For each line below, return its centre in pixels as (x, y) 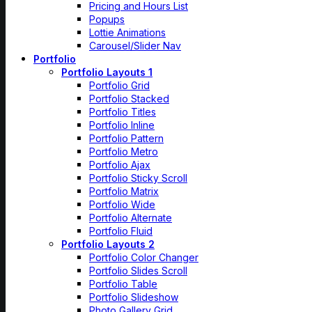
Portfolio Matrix (124, 191)
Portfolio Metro (124, 151)
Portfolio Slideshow (134, 297)
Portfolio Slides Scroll (138, 271)
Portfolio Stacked (129, 99)
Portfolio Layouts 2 (108, 244)
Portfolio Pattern (126, 138)
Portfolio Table (123, 284)
